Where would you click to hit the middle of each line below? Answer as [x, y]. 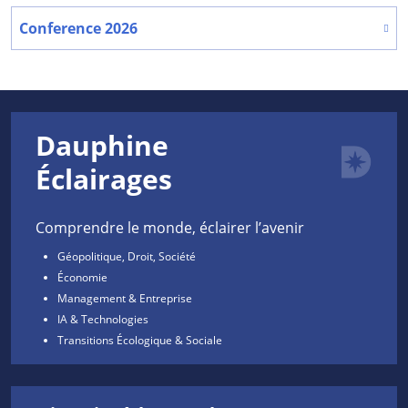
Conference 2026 [78, 29]
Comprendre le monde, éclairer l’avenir [170, 228]
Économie [82, 277]
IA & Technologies [103, 319]
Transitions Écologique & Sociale [140, 340]
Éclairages [104, 179]
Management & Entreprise [125, 298]
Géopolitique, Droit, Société [127, 256]
